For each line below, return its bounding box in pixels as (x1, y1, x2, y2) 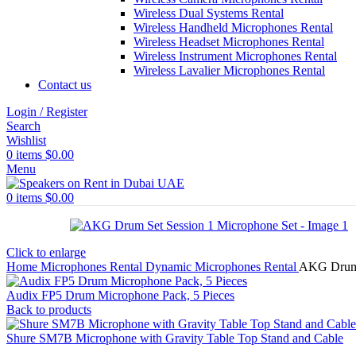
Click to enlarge (6, 246, 86, 259)
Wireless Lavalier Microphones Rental (133, 64, 325, 77)
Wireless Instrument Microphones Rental (133, 49, 337, 63)
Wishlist (6, 133, 46, 147)
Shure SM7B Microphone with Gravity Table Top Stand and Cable (6, 331, 343, 345)
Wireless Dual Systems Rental (133, 6, 284, 20)
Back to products (6, 303, 91, 316)
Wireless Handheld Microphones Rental (133, 21, 333, 34)
